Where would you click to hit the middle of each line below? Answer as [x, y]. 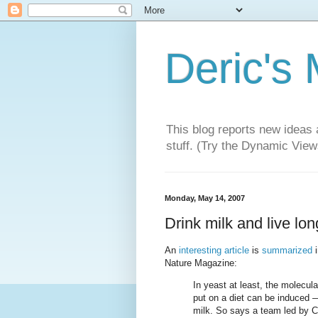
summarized [287, 251]
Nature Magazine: [201, 263]
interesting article [214, 251]
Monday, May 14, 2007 [205, 198]
